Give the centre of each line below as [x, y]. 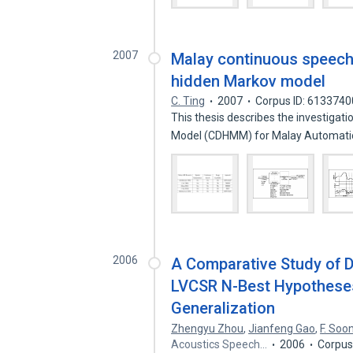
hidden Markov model [249, 81]
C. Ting [188, 101]
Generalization [223, 308]
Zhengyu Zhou [208, 329]
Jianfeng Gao [282, 329]
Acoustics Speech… [219, 344]
